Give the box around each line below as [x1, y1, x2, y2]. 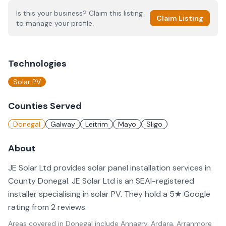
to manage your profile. [16, 19, 94, 28]
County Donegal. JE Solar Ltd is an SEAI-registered [8, 176, 194, 186]
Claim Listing [156, 14, 203, 23]
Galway [50, 120, 75, 129]
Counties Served [8, 100, 82, 112]
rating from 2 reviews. [8, 202, 87, 212]
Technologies [8, 58, 67, 70]
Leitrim [85, 120, 108, 129]
